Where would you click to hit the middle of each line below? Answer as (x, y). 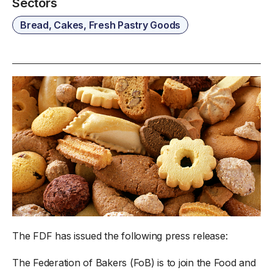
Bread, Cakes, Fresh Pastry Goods (100, 25)
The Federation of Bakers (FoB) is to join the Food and (134, 262)
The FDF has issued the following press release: (120, 236)
